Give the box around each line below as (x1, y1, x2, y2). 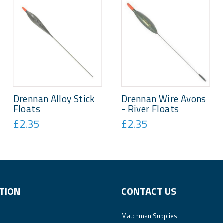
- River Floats (121, 101, 179, 115)
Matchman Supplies (121, 210, 177, 221)
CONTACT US (121, 183, 176, 199)
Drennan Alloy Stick (13, 91, 95, 106)
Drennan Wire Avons (121, 91, 206, 106)
